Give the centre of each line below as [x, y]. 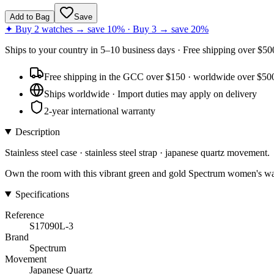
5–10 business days [138, 50]
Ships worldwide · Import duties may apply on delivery [150, 94]
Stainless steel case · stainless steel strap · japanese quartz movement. [137, 152]
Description [37, 131]
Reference [24, 215]
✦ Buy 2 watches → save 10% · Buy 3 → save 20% [107, 29]
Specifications [42, 194]
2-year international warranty [100, 111]
